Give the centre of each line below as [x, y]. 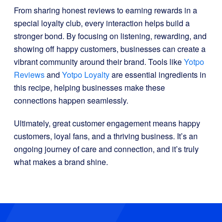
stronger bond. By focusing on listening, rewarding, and [110, 36]
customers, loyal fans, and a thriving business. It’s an [106, 136]
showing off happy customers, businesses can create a [110, 49]
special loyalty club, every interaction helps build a [102, 23]
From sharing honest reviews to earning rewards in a [106, 10]
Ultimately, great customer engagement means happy [107, 123]
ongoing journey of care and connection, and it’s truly [106, 149]
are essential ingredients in [158, 75]
